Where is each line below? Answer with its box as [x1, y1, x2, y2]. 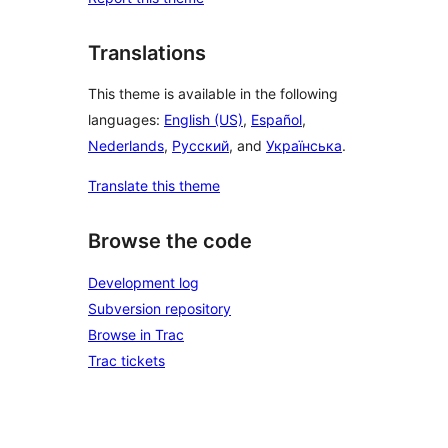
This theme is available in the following [88, 85, 338, 103]
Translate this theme [88, 177, 220, 195]
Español [251, 111, 302, 129]
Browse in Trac [88, 325, 184, 343]
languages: [88, 111, 164, 129]
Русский [172, 137, 229, 155]
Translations [88, 40, 206, 65]
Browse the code [88, 229, 252, 254]
